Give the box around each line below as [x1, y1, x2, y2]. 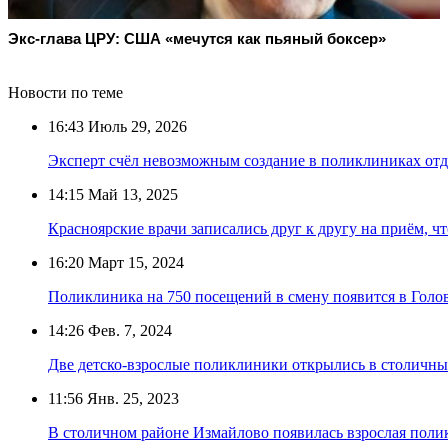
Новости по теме [8, 84, 123, 102]
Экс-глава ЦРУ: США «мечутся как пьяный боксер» [8, 29, 386, 47]
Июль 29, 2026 [84, 118, 187, 136]
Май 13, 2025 [84, 186, 178, 204]
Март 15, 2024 [84, 254, 184, 272]
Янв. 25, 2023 [83, 390, 179, 408]
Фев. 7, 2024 [84, 322, 172, 340]
